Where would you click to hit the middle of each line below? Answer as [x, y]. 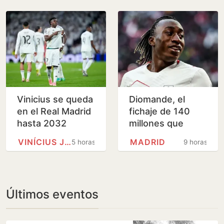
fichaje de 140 [159, 111]
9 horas [196, 142]
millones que [156, 123]
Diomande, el [157, 99]
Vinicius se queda [55, 99]
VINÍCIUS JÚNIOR [68, 142]
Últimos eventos [52, 194]
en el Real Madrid [54, 111]
